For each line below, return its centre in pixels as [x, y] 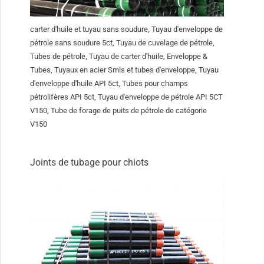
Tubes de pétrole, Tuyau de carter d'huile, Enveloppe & [119, 57]
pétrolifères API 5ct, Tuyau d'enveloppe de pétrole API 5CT [127, 97]
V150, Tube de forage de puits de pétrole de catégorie [119, 111]
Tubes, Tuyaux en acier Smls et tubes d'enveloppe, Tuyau [125, 70]
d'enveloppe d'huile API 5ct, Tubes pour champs [109, 84]
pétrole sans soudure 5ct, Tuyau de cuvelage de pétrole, [123, 43]
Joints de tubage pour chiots [90, 163]
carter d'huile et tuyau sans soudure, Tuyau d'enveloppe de [127, 29]
